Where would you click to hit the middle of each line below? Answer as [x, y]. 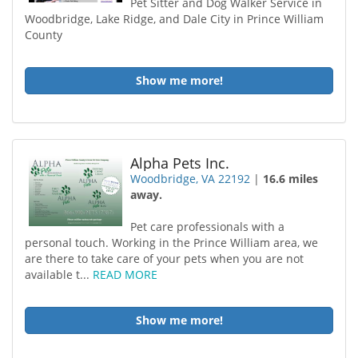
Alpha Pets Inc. [180, 163]
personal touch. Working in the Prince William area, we [171, 243]
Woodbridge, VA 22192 [191, 179]
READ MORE [125, 274]
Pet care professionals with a [208, 227]
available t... [59, 274]
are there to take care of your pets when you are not [164, 259]
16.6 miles [291, 179]
